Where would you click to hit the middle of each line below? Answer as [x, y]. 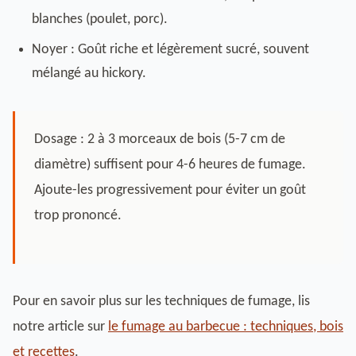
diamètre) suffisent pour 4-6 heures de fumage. [170, 165]
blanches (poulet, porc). [100, 19]
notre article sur [60, 327]
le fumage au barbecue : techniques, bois [226, 327]
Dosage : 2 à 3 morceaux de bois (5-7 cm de [160, 139]
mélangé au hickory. [89, 74]
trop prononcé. [78, 216]
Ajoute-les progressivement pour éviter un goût [170, 190]
